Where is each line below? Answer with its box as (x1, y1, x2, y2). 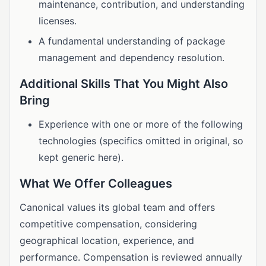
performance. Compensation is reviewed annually (20, 251, 242, 263)
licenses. (39, 15, 77, 27)
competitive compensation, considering (20, 218, 197, 230)
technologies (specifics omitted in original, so (39, 135, 243, 147)
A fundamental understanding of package (39, 35, 225, 47)
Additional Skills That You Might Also (20, 77, 228, 91)
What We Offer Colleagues (20, 176, 172, 191)
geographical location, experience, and (20, 235, 194, 246)
